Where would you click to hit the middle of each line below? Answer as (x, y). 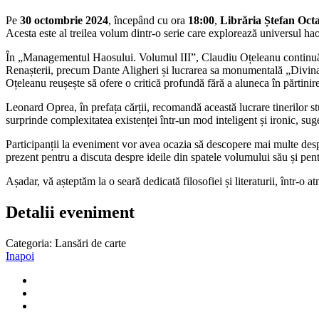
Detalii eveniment (70, 213)
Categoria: (29, 244)
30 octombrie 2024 (64, 21)
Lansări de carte (90, 244)
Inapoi (20, 256)
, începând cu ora (148, 21)
